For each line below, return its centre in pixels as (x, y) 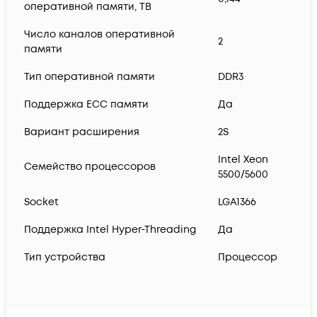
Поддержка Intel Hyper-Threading (110, 230)
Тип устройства (65, 258)
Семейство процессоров (90, 167)
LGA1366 (237, 202)
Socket (41, 202)
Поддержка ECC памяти (86, 105)
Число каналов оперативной (99, 35)
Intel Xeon (243, 160)
